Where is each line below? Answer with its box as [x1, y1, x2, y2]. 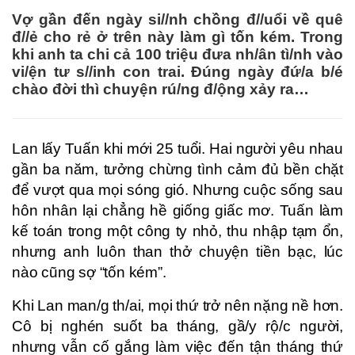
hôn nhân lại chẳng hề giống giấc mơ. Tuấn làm [12, 201, 343, 219]
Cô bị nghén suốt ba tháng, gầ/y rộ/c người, [12, 317, 343, 334]
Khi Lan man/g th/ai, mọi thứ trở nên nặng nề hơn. [12, 296, 343, 314]
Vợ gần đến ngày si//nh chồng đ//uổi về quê [12, 11, 343, 28]
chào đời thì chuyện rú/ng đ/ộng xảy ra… [12, 81, 309, 97]
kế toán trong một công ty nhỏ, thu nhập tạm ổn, [12, 222, 343, 239]
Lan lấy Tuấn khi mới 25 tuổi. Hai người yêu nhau [12, 139, 343, 157]
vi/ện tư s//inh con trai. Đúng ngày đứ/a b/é [12, 63, 343, 80]
